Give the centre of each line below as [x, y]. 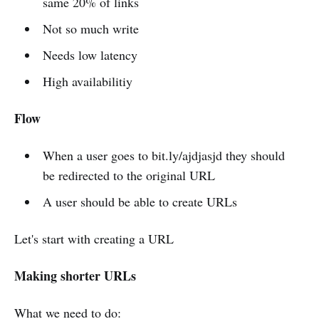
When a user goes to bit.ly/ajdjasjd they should [163, 155]
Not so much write [90, 28]
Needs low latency [90, 55]
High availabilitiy [87, 81]
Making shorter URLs [75, 276]
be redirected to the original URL [129, 175]
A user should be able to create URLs [140, 202]
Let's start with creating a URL [94, 239]
